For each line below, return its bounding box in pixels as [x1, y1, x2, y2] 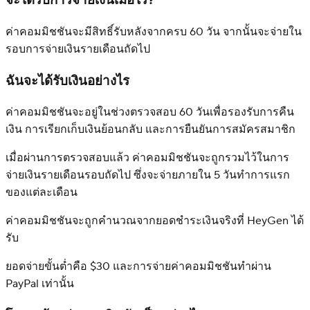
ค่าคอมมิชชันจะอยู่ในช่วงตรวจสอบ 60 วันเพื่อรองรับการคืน [6, 105, 294, 120]
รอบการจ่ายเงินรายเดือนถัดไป [6, 42, 150, 56]
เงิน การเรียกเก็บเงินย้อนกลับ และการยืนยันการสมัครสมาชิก [6, 122, 295, 137]
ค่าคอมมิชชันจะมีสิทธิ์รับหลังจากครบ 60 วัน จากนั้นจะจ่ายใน [6, 24, 302, 39]
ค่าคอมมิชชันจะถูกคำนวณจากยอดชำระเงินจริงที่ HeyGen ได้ [6, 214, 304, 228]
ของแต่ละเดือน [6, 185, 77, 200]
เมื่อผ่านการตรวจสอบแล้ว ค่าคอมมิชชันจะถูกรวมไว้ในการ [6, 151, 289, 165]
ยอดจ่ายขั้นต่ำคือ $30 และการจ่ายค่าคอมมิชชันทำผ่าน [6, 259, 271, 274]
